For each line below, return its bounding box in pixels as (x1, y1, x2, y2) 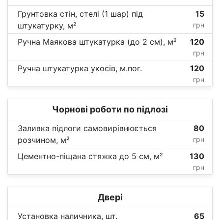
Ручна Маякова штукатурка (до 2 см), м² (18, 37, 177, 47)
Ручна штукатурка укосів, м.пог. (18, 63, 142, 74)
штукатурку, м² (18, 21, 77, 31)
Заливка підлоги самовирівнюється (18, 123, 157, 134)
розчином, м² (18, 135, 70, 145)
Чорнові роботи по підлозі (52, 104, 168, 115)
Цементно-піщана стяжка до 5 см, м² (18, 151, 163, 162)
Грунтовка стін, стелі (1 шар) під (18, 9, 143, 19)
